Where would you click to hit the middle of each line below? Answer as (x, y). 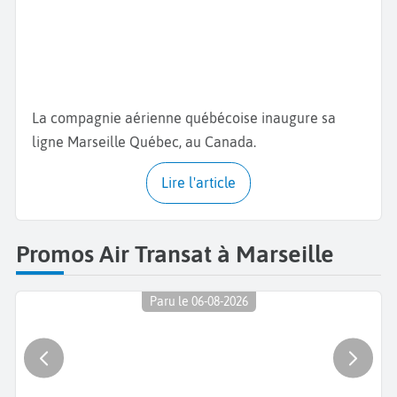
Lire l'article (202, 183)
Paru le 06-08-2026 (198, 302)
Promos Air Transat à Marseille (175, 254)
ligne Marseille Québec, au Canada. (144, 142)
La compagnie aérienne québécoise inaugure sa (184, 118)
